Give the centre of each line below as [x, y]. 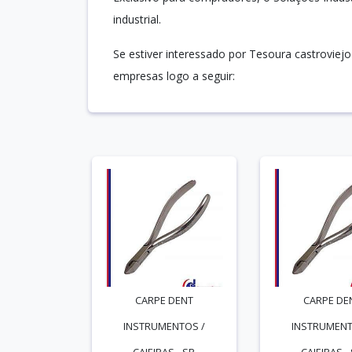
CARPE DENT [164, 300]
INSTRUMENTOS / [164, 326]
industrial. [137, 19]
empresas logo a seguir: [174, 76]
